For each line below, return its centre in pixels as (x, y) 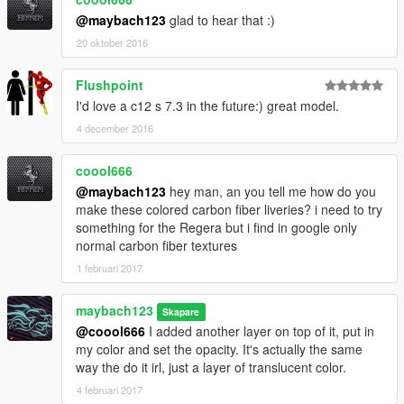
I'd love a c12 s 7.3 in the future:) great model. (207, 105)
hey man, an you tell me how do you (271, 191)
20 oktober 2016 (112, 42)
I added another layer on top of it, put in (260, 331)
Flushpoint (110, 84)
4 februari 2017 (110, 389)
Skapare (181, 311)
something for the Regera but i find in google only (216, 227)
